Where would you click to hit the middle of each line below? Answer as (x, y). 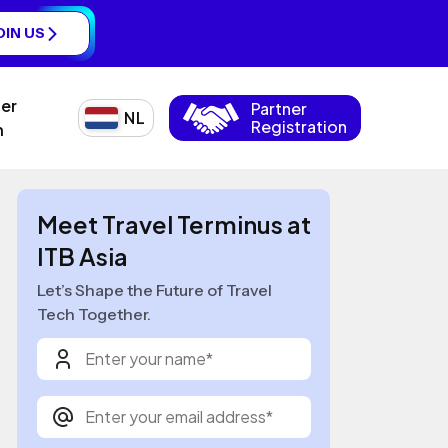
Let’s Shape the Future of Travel (154, 290)
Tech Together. (93, 314)
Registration (299, 127)
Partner (279, 109)
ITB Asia (82, 256)
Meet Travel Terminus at (173, 224)
